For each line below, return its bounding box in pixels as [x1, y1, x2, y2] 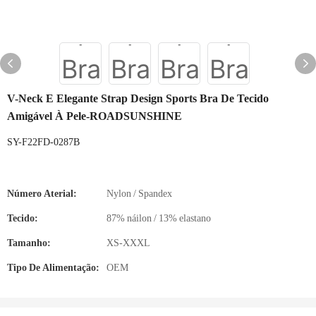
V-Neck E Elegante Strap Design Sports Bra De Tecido [7, 92, 269, 105]
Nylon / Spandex [107, 188, 172, 199]
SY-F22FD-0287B [7, 136, 80, 147]
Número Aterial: [7, 188, 77, 199]
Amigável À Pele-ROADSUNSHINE [7, 109, 182, 123]
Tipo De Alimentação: [7, 262, 99, 273]
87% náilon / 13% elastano [107, 212, 211, 224]
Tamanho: [7, 237, 51, 248]
